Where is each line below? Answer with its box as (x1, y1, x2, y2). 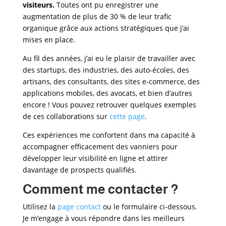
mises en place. (22, 35, 75, 44)
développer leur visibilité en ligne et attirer (22, 153, 168, 163)
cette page (109, 111, 145, 121)
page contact (57, 202, 101, 211)
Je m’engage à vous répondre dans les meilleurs (22, 213, 185, 223)
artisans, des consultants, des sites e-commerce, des (22, 77, 200, 86)
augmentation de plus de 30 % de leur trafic (22, 12, 172, 21)
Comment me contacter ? (22, 182, 179, 196)
